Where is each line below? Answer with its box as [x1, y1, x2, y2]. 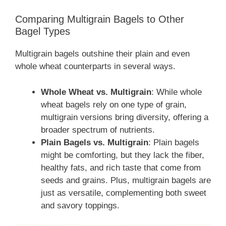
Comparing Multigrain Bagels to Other [15, 14, 184, 25]
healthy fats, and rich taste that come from [41, 162, 201, 173]
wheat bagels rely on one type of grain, [41, 99, 187, 109]
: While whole [151, 87, 202, 97]
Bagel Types [15, 26, 70, 37]
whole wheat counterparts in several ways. [15, 62, 176, 72]
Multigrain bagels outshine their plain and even [15, 49, 190, 59]
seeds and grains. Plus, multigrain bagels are [41, 175, 211, 185]
